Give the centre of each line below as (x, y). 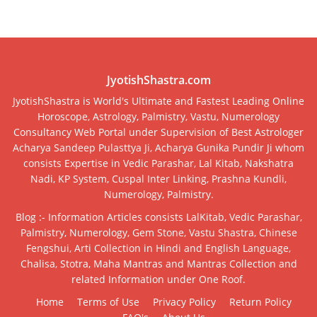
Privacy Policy (184, 301)
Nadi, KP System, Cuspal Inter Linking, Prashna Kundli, (158, 178)
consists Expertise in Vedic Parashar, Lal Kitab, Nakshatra (158, 163)
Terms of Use (108, 301)
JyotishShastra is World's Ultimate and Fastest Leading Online (158, 100)
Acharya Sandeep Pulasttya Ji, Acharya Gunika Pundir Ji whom (158, 147)
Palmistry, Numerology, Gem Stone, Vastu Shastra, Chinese (158, 232)
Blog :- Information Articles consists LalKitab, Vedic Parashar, (158, 217)
